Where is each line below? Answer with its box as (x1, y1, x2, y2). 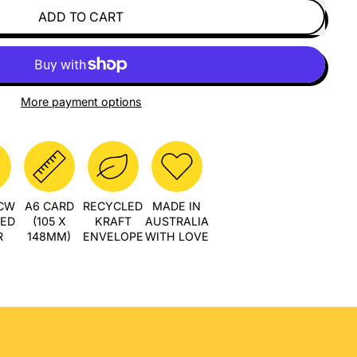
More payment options (20, 95, 142, 109)
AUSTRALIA (144, 214, 209, 229)
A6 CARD (24, 199, 74, 214)
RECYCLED (83, 199, 143, 214)
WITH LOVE (144, 229, 209, 244)
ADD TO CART (38, 9, 124, 25)
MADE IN (152, 199, 202, 214)
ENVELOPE (82, 229, 143, 244)
